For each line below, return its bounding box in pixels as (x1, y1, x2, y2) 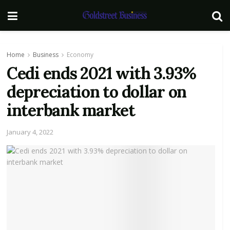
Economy (67, 50, 93, 59)
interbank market (7, 100, 135, 121)
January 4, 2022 (7, 127, 53, 137)
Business (33, 50, 59, 59)
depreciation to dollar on (7, 81, 186, 102)
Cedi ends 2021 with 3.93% (7, 63, 196, 84)
